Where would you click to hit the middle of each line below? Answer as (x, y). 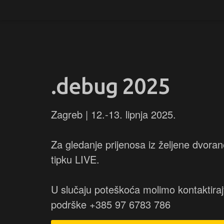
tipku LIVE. (75, 159)
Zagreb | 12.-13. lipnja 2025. (113, 114)
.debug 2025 (110, 86)
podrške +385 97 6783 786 (111, 204)
